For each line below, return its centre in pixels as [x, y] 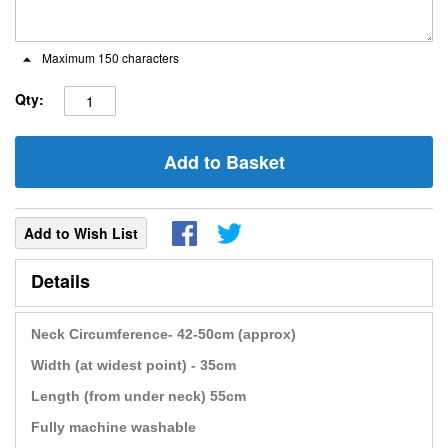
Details [60, 281]
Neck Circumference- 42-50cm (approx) [163, 334]
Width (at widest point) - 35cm [133, 365]
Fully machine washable [113, 427]
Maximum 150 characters [109, 57]
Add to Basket [224, 162]
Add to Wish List [81, 233]
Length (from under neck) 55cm [138, 396]
